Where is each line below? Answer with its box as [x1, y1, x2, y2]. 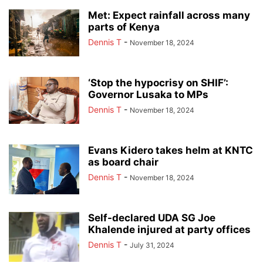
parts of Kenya [88, 21, 160, 33]
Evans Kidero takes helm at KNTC [88, 144, 253, 156]
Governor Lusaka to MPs [88, 88, 208, 100]
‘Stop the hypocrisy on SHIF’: [88, 76, 228, 89]
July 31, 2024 [130, 240, 174, 249]
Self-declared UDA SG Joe [88, 211, 215, 224]
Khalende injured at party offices [88, 223, 251, 235]
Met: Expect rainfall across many [88, 9, 250, 21]
